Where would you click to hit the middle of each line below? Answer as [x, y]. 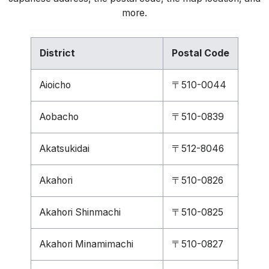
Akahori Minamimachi [86, 244]
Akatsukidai [65, 149]
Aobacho [59, 117]
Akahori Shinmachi [80, 212]
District [57, 53]
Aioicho [55, 85]
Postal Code [201, 53]
